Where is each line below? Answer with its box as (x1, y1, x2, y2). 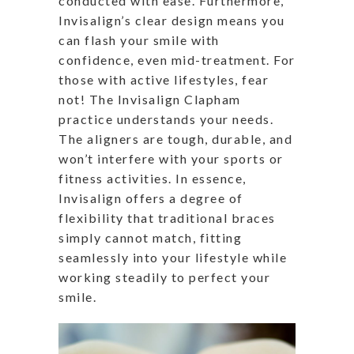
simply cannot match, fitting (58, 229, 242, 245)
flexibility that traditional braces (58, 209, 276, 225)
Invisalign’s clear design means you (58, 12, 285, 28)
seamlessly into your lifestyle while (58, 249, 287, 265)
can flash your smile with (58, 32, 220, 47)
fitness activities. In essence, (58, 170, 247, 186)
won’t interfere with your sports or (58, 150, 284, 166)
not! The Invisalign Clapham (58, 91, 241, 107)
